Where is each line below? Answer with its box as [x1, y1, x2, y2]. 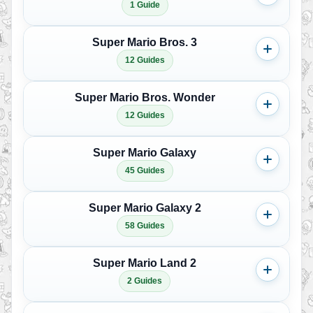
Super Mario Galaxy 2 [88, 202, 201, 214]
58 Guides [124, 221, 165, 231]
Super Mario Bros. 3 [92, 36, 197, 48]
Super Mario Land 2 [93, 257, 196, 269]
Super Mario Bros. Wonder [74, 92, 215, 103]
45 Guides [124, 166, 165, 175]
